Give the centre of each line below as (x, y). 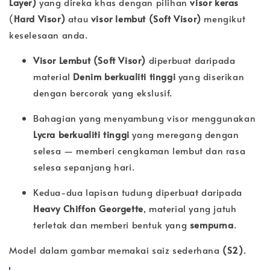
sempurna (212, 224)
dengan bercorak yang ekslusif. (103, 92)
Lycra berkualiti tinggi (81, 134)
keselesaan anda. (49, 34)
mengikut (223, 18)
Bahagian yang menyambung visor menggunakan (145, 118)
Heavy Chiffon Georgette (88, 208)
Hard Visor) (39, 18)
